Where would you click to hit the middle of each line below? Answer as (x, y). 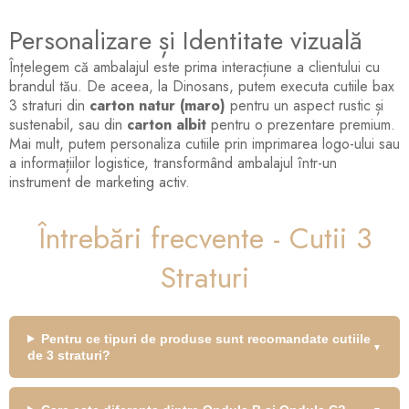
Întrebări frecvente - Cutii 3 (204, 238)
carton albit (167, 124)
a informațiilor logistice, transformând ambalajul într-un (173, 163)
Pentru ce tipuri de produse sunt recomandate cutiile (205, 338)
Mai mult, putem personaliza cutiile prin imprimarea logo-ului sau (204, 143)
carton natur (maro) (157, 105)
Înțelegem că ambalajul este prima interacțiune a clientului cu (194, 67)
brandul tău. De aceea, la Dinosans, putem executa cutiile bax (202, 86)
